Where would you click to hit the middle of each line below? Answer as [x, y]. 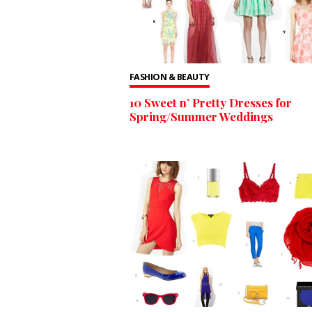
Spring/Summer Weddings [201, 117]
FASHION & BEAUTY [169, 77]
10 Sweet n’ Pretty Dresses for [210, 103]
